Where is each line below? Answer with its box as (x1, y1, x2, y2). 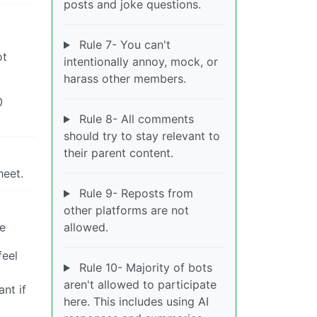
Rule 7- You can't (75, 38, 171, 52)
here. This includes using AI (64, 294, 209, 309)
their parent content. (64, 146, 173, 161)
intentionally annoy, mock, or (64, 54, 218, 69)
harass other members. (64, 71, 186, 86)
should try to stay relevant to (64, 129, 220, 144)
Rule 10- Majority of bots (75, 260, 212, 275)
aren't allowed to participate (64, 277, 217, 292)
